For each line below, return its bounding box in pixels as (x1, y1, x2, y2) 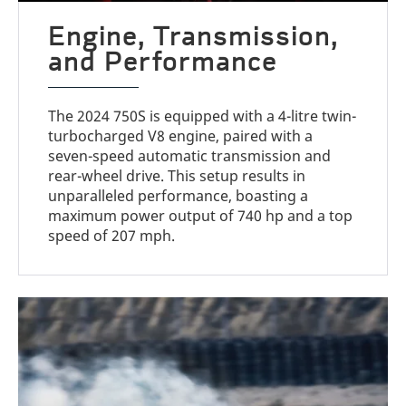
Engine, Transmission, (48, 19, 339, 53)
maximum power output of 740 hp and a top (48, 206, 353, 227)
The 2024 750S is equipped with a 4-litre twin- (48, 106, 357, 127)
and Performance (48, 44, 278, 79)
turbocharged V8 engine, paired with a (48, 126, 314, 147)
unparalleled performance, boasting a (48, 186, 309, 207)
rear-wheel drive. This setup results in (48, 166, 306, 187)
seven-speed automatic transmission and (48, 146, 332, 167)
